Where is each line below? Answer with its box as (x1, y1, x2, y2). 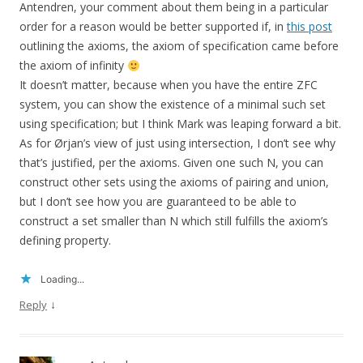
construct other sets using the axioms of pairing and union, (19, 174, 329, 190)
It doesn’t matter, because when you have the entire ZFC (19, 77, 318, 93)
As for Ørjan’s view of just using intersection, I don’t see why (19, 135, 335, 152)
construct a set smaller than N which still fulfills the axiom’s (19, 213, 328, 229)
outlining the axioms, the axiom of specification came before (19, 38, 339, 54)
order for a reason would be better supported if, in (19, 19, 287, 35)
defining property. (19, 233, 111, 249)
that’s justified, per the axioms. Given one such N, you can (19, 155, 323, 171)
